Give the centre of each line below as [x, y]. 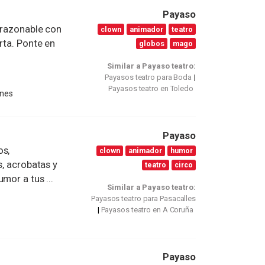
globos [152, 43]
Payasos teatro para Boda [148, 77]
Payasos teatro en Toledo [151, 89]
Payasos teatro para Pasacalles [143, 199]
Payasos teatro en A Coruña [147, 210]
